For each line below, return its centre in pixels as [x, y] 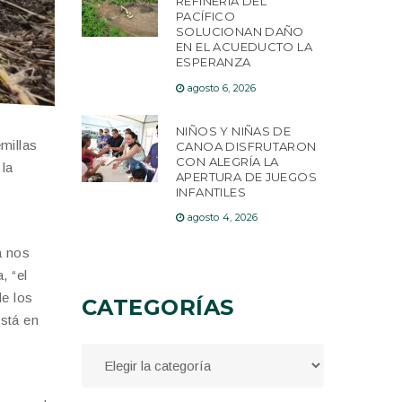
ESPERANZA [214, 62]
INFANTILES [211, 192]
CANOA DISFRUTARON [246, 146]
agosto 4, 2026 [223, 218]
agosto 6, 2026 [222, 87]
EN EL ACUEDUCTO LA [245, 47]
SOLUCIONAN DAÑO [240, 32]
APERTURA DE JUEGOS [247, 176]
